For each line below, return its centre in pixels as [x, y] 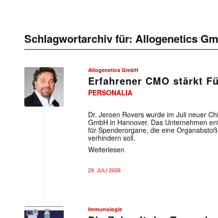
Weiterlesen [106, 149]
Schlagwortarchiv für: [80, 38]
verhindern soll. [112, 138]
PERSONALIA [110, 92]
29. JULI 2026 [104, 170]
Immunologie [105, 209]
